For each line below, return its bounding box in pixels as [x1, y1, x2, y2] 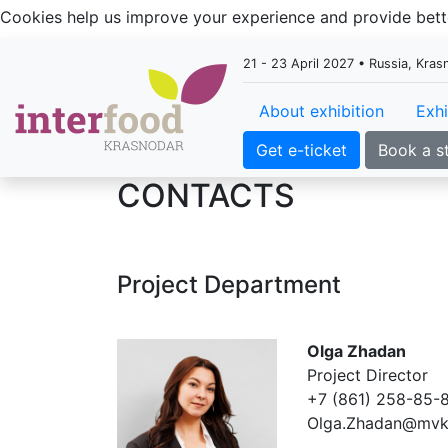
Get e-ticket [256, 140, 347, 160]
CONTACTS [117, 176, 295, 215]
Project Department [117, 270, 341, 299]
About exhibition [259, 101, 384, 121]
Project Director [307, 365, 428, 385]
